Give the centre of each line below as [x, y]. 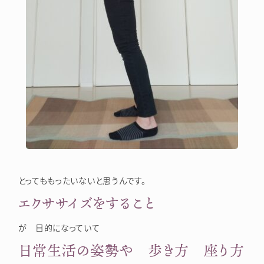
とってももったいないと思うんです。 [82, 180]
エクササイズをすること [87, 203]
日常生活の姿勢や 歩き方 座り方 [131, 250]
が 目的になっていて [59, 227]
